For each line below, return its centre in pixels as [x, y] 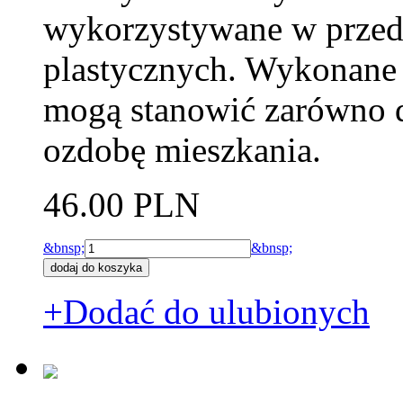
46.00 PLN [121, 204]
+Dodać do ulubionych [206, 311]
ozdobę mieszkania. [182, 149]
